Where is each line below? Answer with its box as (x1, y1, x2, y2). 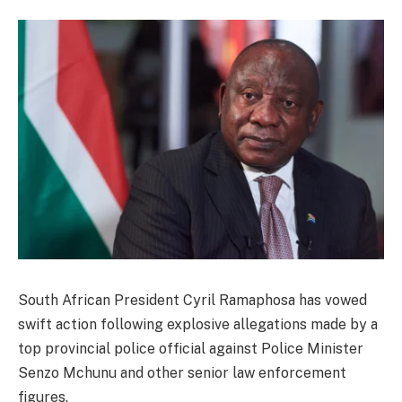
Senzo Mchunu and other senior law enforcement (18, 363, 346, 381)
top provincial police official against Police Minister (18, 339, 363, 357)
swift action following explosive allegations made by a (18, 315, 378, 333)
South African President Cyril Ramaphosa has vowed (18, 291, 367, 309)
